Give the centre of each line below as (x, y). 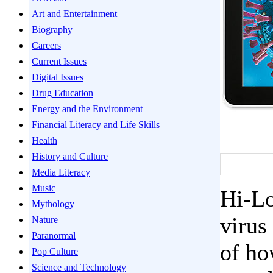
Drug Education (62, 93)
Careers (46, 45)
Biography (52, 30)
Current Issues (59, 61)
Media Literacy (61, 172)
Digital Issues (58, 77)
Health (44, 140)
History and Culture (70, 156)
